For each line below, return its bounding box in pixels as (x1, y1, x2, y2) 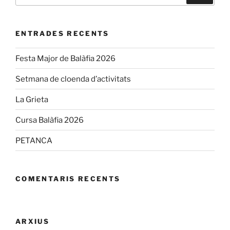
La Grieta (15, 94, 48, 104)
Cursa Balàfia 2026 (15, 115, 84, 125)
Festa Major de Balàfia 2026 (15, 53, 116, 63)
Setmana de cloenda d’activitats (15, 74, 131, 84)
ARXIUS (15, 217, 50, 225)
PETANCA (15, 136, 52, 145)
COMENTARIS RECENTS (15, 175, 121, 183)
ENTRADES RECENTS (15, 29, 109, 37)
